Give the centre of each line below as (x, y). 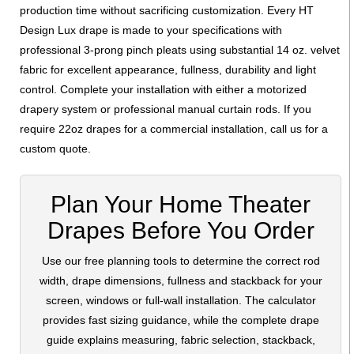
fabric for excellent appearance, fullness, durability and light (168, 69)
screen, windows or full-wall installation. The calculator (181, 300)
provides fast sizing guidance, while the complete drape (181, 320)
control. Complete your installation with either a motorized (163, 89)
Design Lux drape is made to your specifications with (151, 30)
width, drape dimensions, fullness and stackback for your (181, 280)
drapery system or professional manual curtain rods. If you (166, 109)
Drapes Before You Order (181, 230)
